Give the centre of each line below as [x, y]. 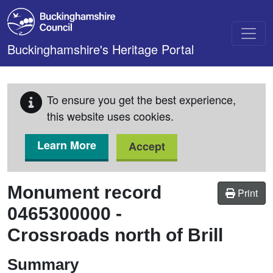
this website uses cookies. [110, 116]
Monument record [84, 192]
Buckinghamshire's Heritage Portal [101, 49]
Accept [147, 146]
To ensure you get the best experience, [141, 99]
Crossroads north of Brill [115, 235]
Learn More [67, 145]
